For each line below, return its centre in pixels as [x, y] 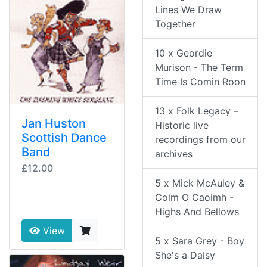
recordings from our [200, 140]
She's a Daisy [185, 255]
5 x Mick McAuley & [200, 183]
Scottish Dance [64, 138]
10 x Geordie [184, 53]
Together [175, 24]
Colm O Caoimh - [194, 198]
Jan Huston [54, 124]
